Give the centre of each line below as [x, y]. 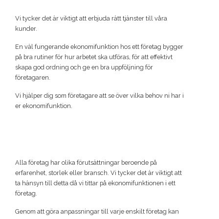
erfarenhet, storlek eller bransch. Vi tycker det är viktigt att [98, 173]
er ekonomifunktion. [44, 106]
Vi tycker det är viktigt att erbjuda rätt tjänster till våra [91, 19]
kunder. [26, 29]
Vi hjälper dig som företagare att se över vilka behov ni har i [99, 96]
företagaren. [33, 78]
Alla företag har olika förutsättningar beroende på [86, 163]
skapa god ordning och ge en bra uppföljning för [84, 67]
